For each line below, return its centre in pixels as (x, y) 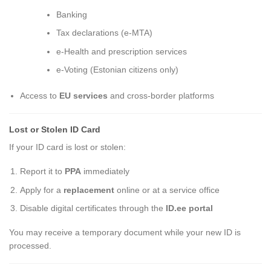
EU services (84, 95)
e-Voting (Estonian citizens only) (118, 69)
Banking (72, 14)
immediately (106, 171)
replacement (89, 190)
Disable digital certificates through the (93, 208)
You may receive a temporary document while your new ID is (125, 233)
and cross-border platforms (161, 95)
